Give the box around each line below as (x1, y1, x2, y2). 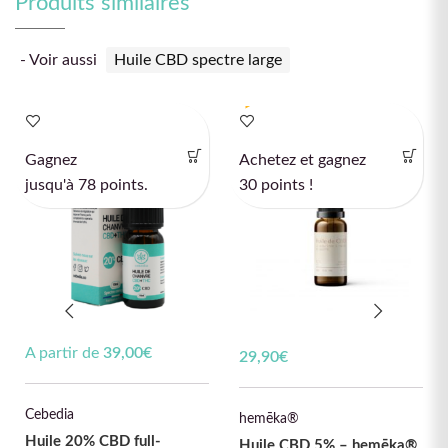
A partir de (25, 344, 103, 361)
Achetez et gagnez (239, 152, 366, 169)
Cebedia (25, 407, 74, 422)
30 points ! (239, 177, 313, 194)
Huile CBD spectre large (114, 52, 282, 69)
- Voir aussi (20, 52, 101, 69)
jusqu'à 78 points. (25, 177, 148, 194)
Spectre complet (47, 107, 165, 124)
